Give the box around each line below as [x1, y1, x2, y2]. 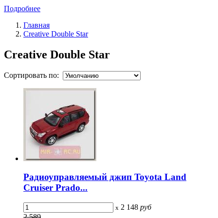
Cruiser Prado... [23, 182, 88, 193]
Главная [23, 20, 50, 29]
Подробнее [4, 4, 40, 13]
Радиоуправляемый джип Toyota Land [23, 172, 186, 182]
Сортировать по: [4, 71, 63, 79]
